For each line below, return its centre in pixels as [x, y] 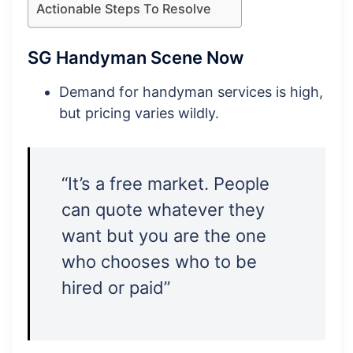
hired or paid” [116, 288]
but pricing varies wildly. [139, 113]
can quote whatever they [163, 210]
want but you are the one [164, 236]
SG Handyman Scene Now [136, 58]
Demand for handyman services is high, [191, 92]
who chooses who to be [159, 262]
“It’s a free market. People [165, 184]
